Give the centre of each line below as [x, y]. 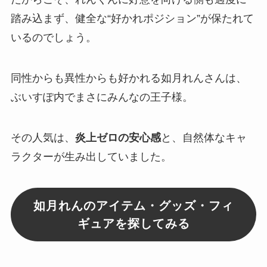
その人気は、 [43, 137]
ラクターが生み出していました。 [91, 156]
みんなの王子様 [145, 97]
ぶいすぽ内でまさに [59, 97]
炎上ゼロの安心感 [118, 137]
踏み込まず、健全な [59, 19]
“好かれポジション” [153, 19]
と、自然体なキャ [204, 137]
